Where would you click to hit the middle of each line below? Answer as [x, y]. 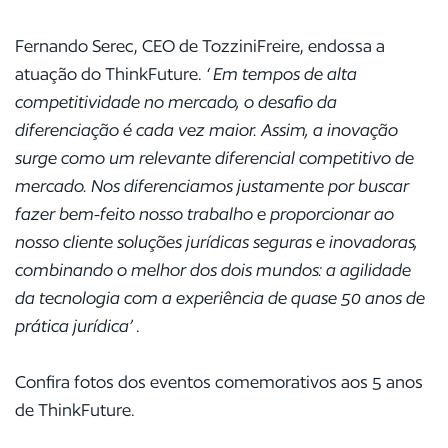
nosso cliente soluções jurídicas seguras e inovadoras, [216, 241]
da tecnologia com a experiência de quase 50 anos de [220, 297]
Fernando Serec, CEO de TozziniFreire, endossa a [200, 45]
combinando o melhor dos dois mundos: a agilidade [213, 269]
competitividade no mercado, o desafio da [176, 101]
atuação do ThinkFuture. [110, 73]
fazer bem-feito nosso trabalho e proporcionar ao [204, 213]
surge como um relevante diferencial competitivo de [214, 157]
